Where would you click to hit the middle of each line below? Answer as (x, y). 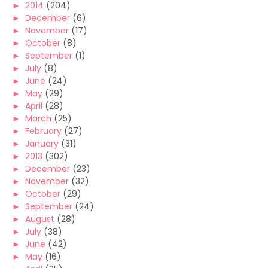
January (42, 144)
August (40, 219)
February (43, 131)
